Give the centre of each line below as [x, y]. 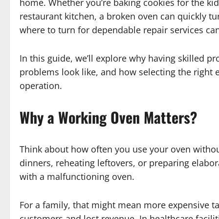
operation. [41, 86]
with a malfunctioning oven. [77, 177]
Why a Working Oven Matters [105, 117]
